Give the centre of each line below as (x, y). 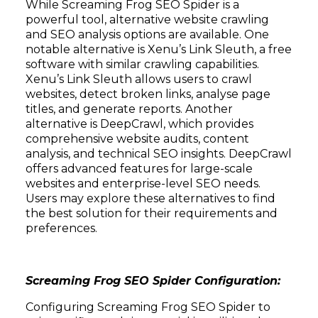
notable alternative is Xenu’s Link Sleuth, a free (159, 49)
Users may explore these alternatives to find (150, 198)
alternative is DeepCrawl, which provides (139, 124)
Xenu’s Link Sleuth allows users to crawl (139, 79)
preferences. (61, 228)
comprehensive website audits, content (137, 139)
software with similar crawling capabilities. (142, 64)
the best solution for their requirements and (152, 213)
